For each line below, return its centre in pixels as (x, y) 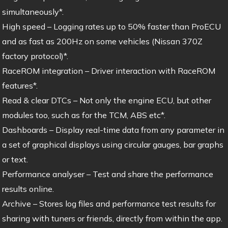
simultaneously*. (33, 11)
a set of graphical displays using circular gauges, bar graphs (112, 144)
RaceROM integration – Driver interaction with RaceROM (108, 70)
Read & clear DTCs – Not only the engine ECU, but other (106, 100)
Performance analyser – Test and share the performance (107, 174)
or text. (15, 159)
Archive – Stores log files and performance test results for (109, 203)
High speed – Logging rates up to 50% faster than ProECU (111, 26)
